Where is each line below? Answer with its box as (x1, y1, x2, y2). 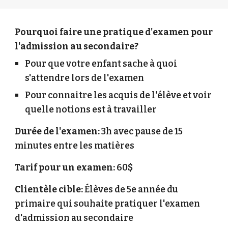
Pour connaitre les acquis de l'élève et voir (25, 90, 212, 101)
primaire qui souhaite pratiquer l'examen (15, 198, 201, 209)
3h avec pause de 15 (100, 126, 183, 137)
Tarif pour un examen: (15, 162, 116, 173)
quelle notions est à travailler (25, 104, 157, 115)
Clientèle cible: (15, 184, 83, 195)
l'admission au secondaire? (15, 41, 140, 52)
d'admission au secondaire (15, 213, 134, 223)
